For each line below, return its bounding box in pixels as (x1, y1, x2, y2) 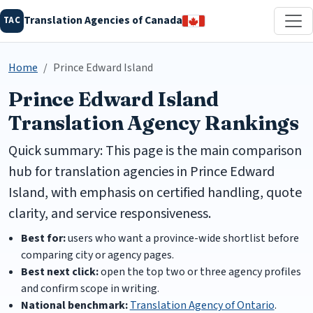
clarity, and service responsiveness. (8, 203, 211, 224)
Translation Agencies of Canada (23, 13, 182, 29)
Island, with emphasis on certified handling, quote (8, 182, 302, 203)
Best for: (20, 230, 66, 246)
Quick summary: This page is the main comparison (8, 140, 302, 161)
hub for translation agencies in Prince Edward (8, 161, 275, 182)
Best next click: (20, 263, 99, 279)
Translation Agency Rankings (8, 110, 300, 135)
